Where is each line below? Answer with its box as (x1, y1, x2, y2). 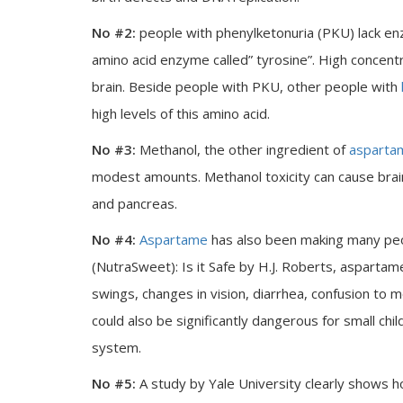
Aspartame (139, 230, 208, 248)
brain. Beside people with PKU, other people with (92, 77, 401, 95)
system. (92, 338, 141, 356)
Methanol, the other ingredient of (136, 140, 349, 158)
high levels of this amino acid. (92, 104, 270, 122)
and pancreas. (92, 194, 181, 212)
